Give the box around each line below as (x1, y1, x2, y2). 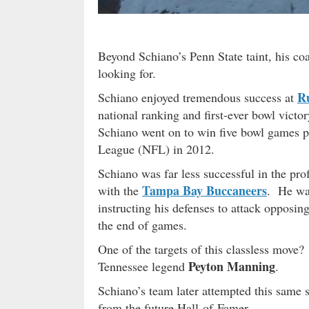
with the (98, 182, 142, 199)
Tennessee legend (98, 258, 188, 275)
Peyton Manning (188, 257, 275, 276)
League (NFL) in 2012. (98, 141, 215, 158)
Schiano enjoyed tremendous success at (98, 89, 297, 106)
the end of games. (98, 217, 187, 234)
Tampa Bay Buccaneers (142, 181, 267, 200)
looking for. (98, 65, 156, 82)
